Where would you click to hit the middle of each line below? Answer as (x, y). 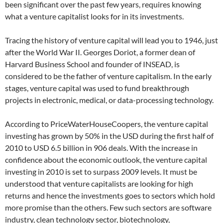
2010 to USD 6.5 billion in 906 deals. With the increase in (101, 148)
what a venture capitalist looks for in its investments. (94, 16)
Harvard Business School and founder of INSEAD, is (92, 64)
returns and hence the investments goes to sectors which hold (110, 195)
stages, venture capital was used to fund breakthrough (97, 88)
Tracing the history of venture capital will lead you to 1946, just (111, 40)
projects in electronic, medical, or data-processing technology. (109, 100)
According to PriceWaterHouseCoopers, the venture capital (107, 124)
